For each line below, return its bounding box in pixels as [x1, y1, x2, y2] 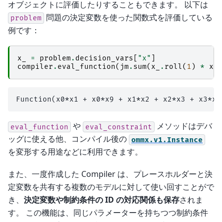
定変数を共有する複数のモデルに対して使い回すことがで [8, 181, 214, 192]
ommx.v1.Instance [131, 135, 203, 144]
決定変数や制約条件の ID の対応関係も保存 [24, 194, 179, 205]
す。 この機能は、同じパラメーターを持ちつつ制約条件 [8, 207, 208, 218]
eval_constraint [85, 122, 152, 131]
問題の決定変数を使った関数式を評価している [44, 12, 213, 23]
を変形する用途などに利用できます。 [8, 146, 143, 158]
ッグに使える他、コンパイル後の [8, 133, 129, 145]
